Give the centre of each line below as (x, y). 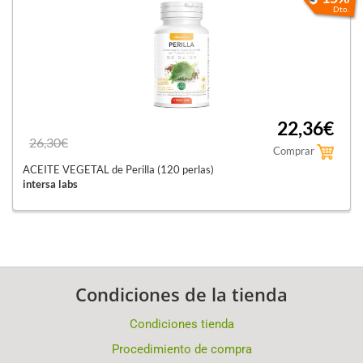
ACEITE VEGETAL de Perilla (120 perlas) (118, 169)
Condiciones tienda (181, 324)
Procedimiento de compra (181, 349)
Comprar (295, 150)
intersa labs (50, 184)
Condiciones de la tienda (181, 294)
